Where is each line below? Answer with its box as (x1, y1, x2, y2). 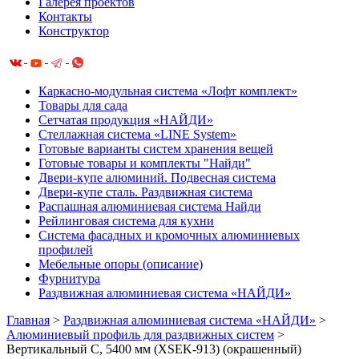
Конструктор (38, 24, 109, 38)
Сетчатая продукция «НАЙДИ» (38, 113, 213, 127)
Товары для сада (38, 99, 127, 113)
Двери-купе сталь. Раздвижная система (38, 185, 252, 200)
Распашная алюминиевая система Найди (38, 200, 261, 214)
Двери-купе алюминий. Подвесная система (38, 171, 276, 185)
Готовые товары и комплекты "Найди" (38, 156, 251, 171)
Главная (6, 313, 50, 328)
